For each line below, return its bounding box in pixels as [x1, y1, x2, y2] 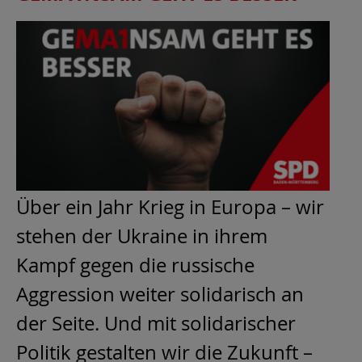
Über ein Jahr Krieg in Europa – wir [16, 193, 324, 220]
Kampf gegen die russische [16, 251, 255, 278]
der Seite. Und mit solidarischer [16, 309, 296, 336]
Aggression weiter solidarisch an [16, 280, 304, 307]
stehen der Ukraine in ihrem [16, 222, 267, 249]
